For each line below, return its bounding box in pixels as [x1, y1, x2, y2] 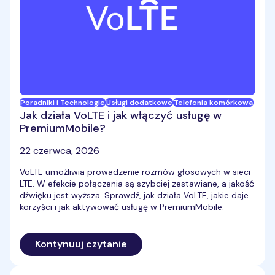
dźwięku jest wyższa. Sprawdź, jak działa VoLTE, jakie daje [20, 189, 249, 201]
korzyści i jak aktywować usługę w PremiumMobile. [20, 201, 224, 212]
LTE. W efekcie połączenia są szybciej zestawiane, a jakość [20, 177, 254, 189]
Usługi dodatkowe [106, 97, 172, 107]
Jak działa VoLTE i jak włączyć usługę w [20, 107, 222, 123]
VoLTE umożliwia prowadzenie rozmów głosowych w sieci [20, 166, 250, 177]
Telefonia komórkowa [174, 97, 253, 107]
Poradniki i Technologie [20, 97, 105, 107]
